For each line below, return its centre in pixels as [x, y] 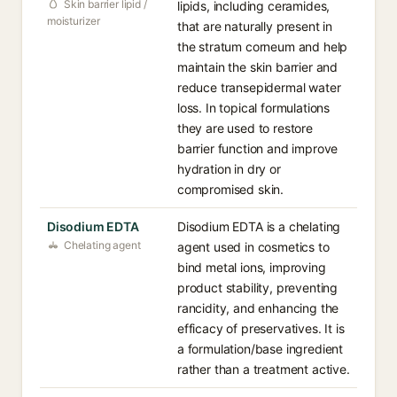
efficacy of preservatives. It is [261, 328]
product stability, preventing [258, 288]
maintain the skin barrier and [258, 67]
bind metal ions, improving [252, 267]
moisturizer [74, 21]
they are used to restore [245, 128]
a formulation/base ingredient [261, 349]
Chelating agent [102, 245]
